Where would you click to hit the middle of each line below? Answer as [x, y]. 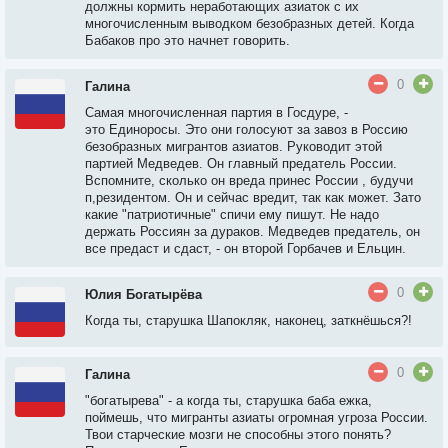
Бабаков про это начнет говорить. [187, 40]
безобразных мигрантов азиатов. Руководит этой [233, 146]
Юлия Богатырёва [143, 294]
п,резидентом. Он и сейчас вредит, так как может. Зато [253, 197]
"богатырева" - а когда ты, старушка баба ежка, [228, 400]
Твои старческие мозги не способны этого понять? [238, 434]
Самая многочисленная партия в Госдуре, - [216, 112]
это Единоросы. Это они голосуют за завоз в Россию [246, 129]
